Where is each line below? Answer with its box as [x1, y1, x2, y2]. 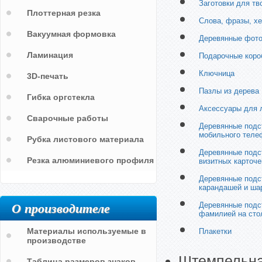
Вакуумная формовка [27, 29, 116, 39]
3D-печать [27, 71, 68, 81]
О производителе [12, 199, 110, 217]
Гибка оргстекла [27, 92, 95, 102]
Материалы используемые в [27, 226, 146, 236]
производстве [27, 236, 86, 245]
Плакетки [199, 227, 232, 236]
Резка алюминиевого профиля [27, 156, 154, 165]
